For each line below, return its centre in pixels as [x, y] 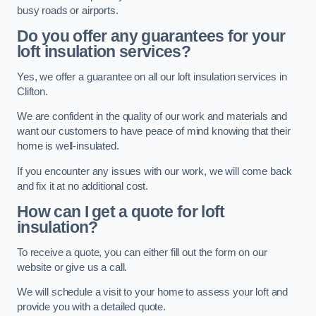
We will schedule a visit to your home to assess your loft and [153, 292]
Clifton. [32, 91]
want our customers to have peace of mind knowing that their [154, 132]
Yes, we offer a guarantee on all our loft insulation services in [152, 77]
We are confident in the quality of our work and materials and [152, 117]
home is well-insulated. [68, 146]
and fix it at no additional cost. [83, 186]
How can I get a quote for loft [121, 212]
